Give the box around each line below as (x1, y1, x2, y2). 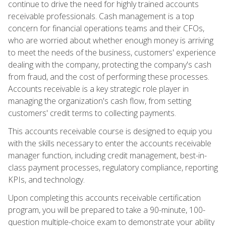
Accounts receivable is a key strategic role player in (8, 83, 189, 94)
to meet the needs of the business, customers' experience (8, 46, 216, 58)
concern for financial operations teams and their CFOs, (8, 22, 204, 34)
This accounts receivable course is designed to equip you (8, 125, 212, 137)
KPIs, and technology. (8, 174, 85, 185)
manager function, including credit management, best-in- (8, 149, 207, 161)
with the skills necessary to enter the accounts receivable (8, 137, 211, 149)
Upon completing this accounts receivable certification (8, 192, 201, 203)
